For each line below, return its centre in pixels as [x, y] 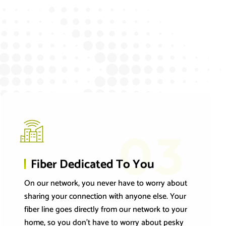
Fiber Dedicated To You [93, 165]
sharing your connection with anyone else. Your [105, 197]
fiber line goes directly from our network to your [106, 210]
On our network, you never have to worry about [106, 184]
